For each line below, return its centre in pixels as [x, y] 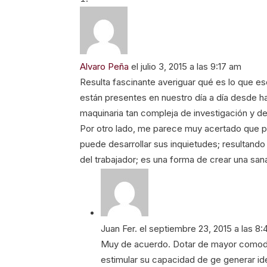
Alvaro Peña [105, 66]
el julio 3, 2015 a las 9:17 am [187, 66]
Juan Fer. [119, 228]
